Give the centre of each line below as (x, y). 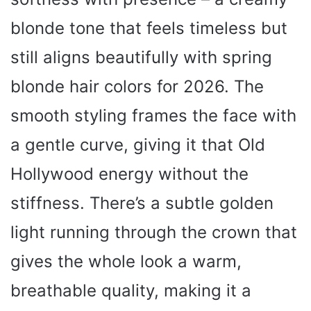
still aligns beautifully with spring (141, 58)
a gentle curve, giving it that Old (138, 145)
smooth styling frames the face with (153, 116)
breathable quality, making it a (131, 291)
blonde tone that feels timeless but (149, 28)
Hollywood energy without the (129, 174)
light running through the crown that (154, 233)
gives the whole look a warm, (126, 262)
